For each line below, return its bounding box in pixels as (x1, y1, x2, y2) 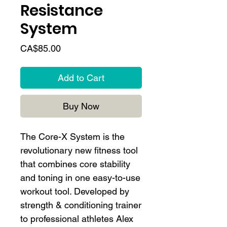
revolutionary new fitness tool (20, 145, 138, 156)
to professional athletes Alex (20, 213, 133, 224)
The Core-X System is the (20, 131, 125, 142)
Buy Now (63, 101, 99, 112)
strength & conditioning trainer (20, 200, 141, 211)
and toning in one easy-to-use (20, 172, 140, 183)
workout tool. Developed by (20, 186, 129, 197)
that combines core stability (20, 159, 130, 170)
